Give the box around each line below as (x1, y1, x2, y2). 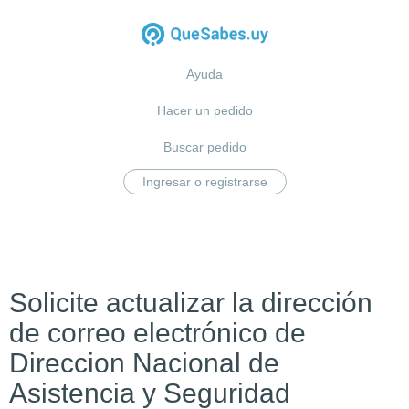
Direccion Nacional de (9, 348, 279, 378)
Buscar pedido (163, 140, 246, 154)
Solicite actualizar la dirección (9, 288, 372, 318)
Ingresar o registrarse (142, 174, 267, 189)
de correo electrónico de (9, 318, 306, 348)
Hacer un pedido (156, 103, 253, 118)
